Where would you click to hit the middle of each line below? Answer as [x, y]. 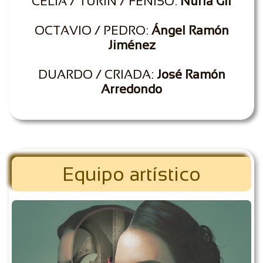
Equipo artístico [131, 174]
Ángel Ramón [190, 30]
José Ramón [191, 74]
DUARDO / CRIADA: [97, 74]
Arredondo [131, 89]
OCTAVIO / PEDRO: [93, 30]
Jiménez [131, 45]
